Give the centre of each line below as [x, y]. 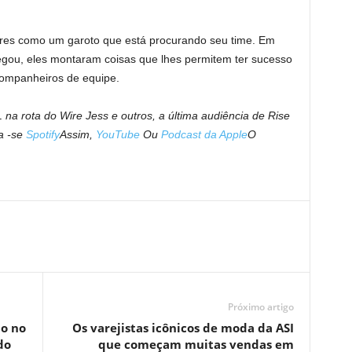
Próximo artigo [260, 307]
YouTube [117, 134]
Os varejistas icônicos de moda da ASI [183, 328]
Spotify [42, 134]
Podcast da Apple [204, 134]
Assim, [77, 134]
